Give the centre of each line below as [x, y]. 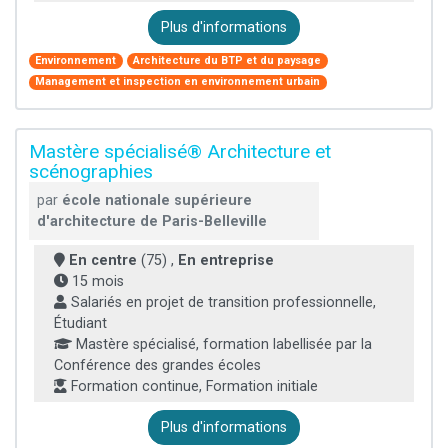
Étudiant [80, 323]
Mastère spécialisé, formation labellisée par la [222, 344]
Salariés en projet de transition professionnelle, [221, 302]
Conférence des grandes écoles [157, 365]
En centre [103, 260]
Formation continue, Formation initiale [192, 386]
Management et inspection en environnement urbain [178, 82]
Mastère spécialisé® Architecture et [180, 151]
